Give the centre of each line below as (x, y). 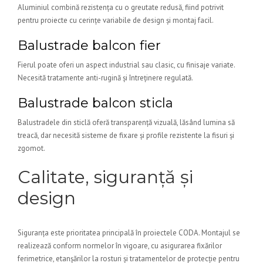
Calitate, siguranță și (105, 177)
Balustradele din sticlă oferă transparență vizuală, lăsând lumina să (126, 122)
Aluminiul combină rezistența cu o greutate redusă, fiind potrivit (121, 7)
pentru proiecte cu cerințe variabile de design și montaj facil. (116, 20)
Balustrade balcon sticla (95, 103)
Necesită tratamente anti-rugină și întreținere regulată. (105, 78)
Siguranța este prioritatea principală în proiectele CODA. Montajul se (129, 233)
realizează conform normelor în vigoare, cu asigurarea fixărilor (120, 246)
